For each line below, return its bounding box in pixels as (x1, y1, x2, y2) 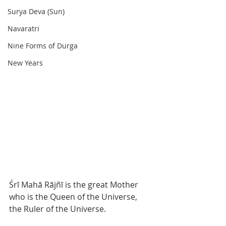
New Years (8, 58, 43, 68)
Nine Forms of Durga (8, 41, 78, 50)
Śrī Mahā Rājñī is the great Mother (9, 179, 140, 190)
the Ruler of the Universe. (9, 203, 110, 214)
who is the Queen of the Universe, (9, 191, 139, 202)
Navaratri (8, 24, 39, 33)
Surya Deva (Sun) (8, 7, 65, 16)
